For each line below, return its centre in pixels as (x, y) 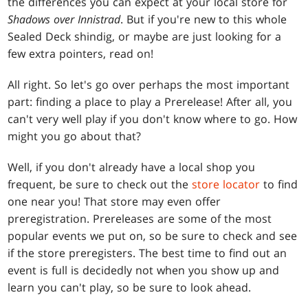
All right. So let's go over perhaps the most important (149, 85)
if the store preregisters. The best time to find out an (147, 253)
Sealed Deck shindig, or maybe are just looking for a (145, 37)
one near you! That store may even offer (114, 202)
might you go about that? (75, 136)
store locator (226, 185)
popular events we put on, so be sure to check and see (153, 236)
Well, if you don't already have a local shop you (132, 167)
